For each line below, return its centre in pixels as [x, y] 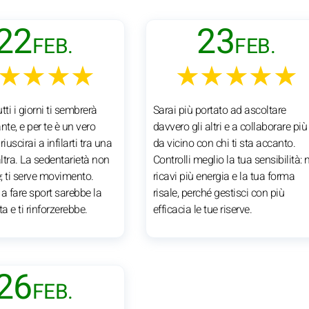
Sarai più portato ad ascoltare [219, 110]
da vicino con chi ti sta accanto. [224, 143]
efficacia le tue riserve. [202, 209]
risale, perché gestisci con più [219, 193]
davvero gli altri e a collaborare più [230, 127]
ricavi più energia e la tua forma [224, 176]
